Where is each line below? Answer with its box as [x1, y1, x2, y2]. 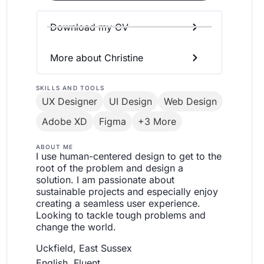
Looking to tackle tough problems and [35, 209, 206, 221]
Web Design [163, 95, 217, 107]
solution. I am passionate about [35, 173, 174, 186]
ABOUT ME [35, 143, 74, 150]
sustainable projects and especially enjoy [35, 185, 218, 197]
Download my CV [49, 21, 128, 33]
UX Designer [41, 95, 97, 107]
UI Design [108, 95, 152, 107]
